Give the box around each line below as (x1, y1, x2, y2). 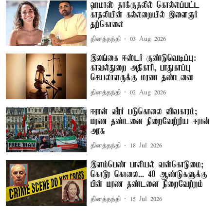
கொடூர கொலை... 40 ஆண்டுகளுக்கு (91, 170, 208, 180)
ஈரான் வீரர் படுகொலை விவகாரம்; (91, 107, 198, 117)
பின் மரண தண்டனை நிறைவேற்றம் (91, 180, 203, 190)
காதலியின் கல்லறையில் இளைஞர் (91, 10, 198, 20)
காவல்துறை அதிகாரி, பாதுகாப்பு (91, 63, 191, 73)
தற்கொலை (91, 19, 124, 30)
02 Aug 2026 (130, 88, 166, 97)
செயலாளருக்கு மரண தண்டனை (91, 73, 194, 83)
